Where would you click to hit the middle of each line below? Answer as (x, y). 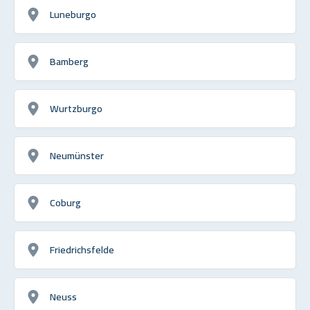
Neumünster (77, 155)
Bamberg (69, 61)
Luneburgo (73, 14)
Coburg (65, 202)
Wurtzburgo (76, 108)
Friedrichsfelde (82, 249)
